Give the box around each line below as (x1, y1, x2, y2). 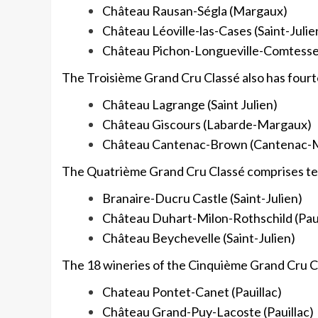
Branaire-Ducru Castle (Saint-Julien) (102, 190, 302, 207)
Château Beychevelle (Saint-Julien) (102, 230, 295, 246)
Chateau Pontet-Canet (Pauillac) (102, 284, 282, 300)
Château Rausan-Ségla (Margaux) (102, 3, 287, 19)
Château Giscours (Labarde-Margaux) (102, 116, 312, 133)
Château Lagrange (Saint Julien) (102, 97, 278, 113)
